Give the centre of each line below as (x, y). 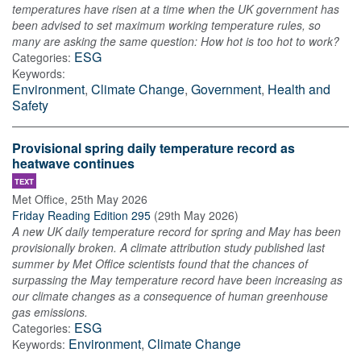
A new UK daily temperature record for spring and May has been (176, 232)
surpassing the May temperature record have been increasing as (177, 280)
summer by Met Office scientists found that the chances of (160, 264)
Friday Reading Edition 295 (81, 216)
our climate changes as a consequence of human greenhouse (170, 296)
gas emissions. (50, 312)
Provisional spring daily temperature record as (154, 148)
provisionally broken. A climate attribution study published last (168, 248)
